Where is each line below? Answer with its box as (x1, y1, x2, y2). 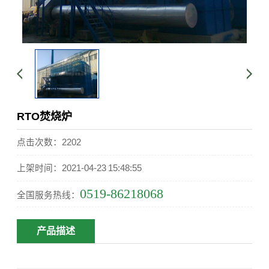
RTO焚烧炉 (17, 110, 73, 123)
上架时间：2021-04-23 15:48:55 (17, 163, 142, 174)
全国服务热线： (17, 190, 80, 201)
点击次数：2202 (17, 138, 82, 148)
